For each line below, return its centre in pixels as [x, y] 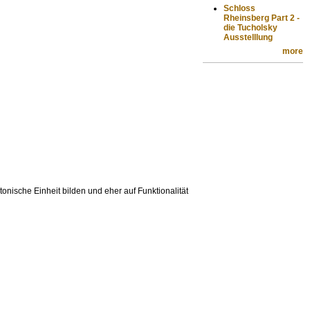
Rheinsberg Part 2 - [262, 18]
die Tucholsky [251, 27]
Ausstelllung [248, 37]
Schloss [240, 8]
